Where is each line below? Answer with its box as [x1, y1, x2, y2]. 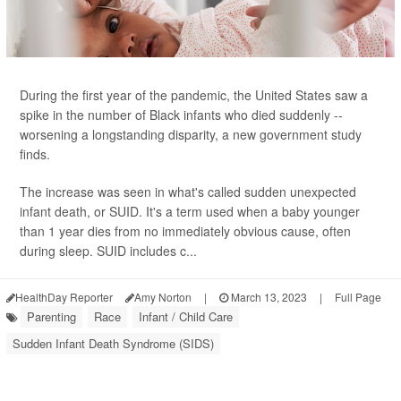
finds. [20, 145, 50, 163]
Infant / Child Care [139, 308, 233, 325]
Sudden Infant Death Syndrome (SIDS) [13, 335, 214, 352]
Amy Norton [134, 289, 192, 304]
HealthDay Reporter [15, 289, 113, 304]
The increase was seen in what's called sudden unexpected [20, 183, 356, 200]
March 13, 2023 [228, 289, 307, 304]
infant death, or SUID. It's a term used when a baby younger [20, 202, 360, 220]
